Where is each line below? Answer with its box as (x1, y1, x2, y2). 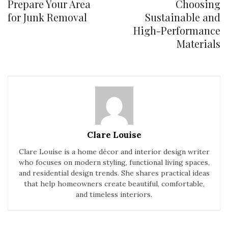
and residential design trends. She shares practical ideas (18, 168, 210, 178)
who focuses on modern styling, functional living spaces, (18, 158, 210, 167)
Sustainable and (145, 10, 220, 24)
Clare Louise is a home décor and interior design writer (18, 147, 210, 156)
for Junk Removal (8, 10, 87, 24)
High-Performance (133, 23, 220, 37)
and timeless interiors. (76, 190, 152, 199)
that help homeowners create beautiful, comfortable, (23, 179, 205, 188)
